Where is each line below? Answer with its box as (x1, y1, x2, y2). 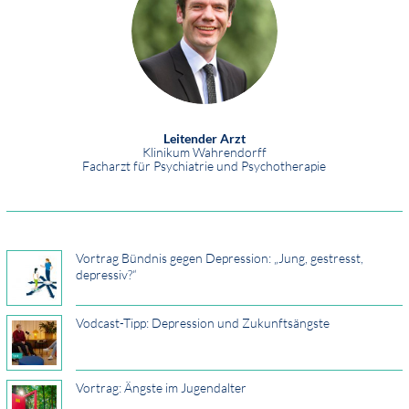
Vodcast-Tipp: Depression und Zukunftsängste (75, 315, 330, 331)
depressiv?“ (75, 267, 137, 283)
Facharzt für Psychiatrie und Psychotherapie (82, 158, 327, 174)
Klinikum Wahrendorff (142, 144, 267, 161)
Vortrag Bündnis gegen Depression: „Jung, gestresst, (75, 250, 363, 267)
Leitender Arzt (163, 131, 246, 147)
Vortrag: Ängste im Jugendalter (75, 380, 246, 396)
